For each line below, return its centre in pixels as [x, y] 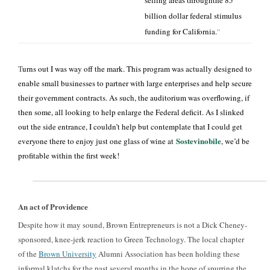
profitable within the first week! [69, 155]
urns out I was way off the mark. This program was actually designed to [137, 69]
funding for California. [181, 31]
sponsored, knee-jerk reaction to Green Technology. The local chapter [131, 239]
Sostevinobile [199, 141]
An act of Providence [53, 206]
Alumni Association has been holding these [168, 254]
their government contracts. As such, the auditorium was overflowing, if [134, 98]
